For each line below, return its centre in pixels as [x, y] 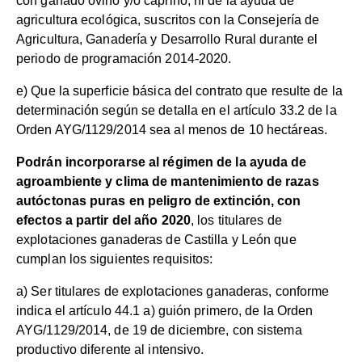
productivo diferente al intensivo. [110, 350]
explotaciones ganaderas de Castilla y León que [156, 240]
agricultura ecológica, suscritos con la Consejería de [168, 20]
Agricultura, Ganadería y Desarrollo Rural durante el [167, 40]
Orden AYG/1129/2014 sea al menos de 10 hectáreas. [172, 130]
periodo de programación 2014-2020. [124, 59]
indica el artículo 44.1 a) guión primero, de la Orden [165, 311]
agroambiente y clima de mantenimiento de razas [168, 182]
